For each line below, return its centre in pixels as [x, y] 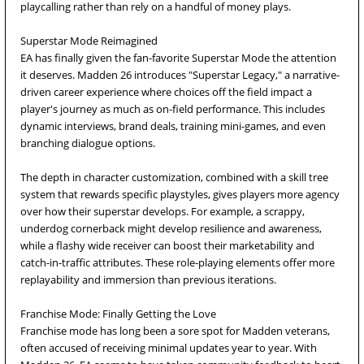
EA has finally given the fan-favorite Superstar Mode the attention [178, 58]
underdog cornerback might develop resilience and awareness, [171, 228]
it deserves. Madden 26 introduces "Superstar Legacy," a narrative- [180, 75]
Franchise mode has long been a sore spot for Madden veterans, [175, 331]
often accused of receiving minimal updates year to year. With [169, 348]
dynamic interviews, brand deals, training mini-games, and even [173, 126]
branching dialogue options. [88, 143]
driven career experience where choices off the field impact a [166, 92]
